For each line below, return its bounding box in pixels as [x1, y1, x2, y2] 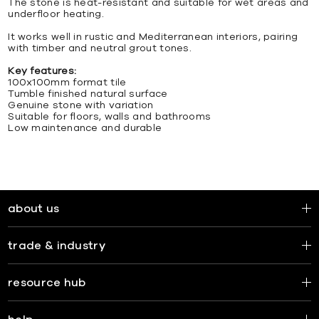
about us [8, 203, 60, 214]
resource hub [8, 277, 86, 288]
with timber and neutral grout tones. [8, 43, 192, 53]
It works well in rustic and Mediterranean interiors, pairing [8, 31, 298, 42]
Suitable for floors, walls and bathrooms [8, 111, 211, 122]
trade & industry [8, 240, 105, 251]
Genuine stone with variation [8, 100, 154, 110]
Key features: [8, 66, 77, 76]
